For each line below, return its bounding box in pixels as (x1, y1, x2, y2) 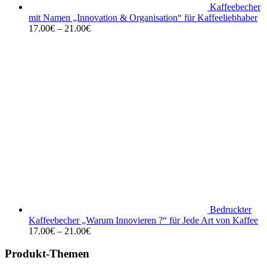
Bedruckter (210, 204, 252, 215)
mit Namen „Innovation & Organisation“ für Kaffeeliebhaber (29, 12, 257, 23)
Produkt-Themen (5, 247, 89, 260)
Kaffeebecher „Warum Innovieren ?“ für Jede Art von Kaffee (29, 215, 258, 225)
